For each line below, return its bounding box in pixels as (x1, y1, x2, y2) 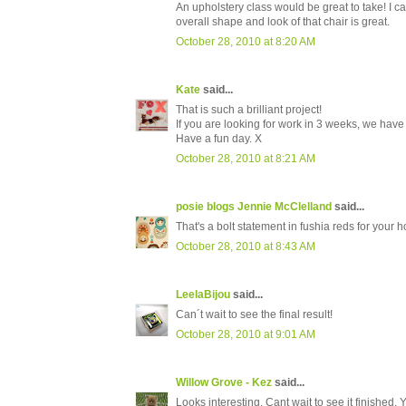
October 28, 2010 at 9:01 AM (176, 328, 315, 342)
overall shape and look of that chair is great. (176, 15, 390, 29)
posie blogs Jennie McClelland (176, 200, 332, 214)
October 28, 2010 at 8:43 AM (176, 240, 315, 254)
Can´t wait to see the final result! (176, 308, 333, 322)
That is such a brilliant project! (176, 103, 322, 117)
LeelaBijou (176, 288, 230, 302)
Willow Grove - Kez (176, 376, 272, 390)
